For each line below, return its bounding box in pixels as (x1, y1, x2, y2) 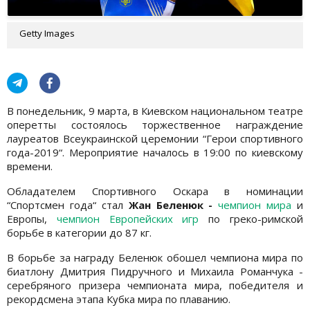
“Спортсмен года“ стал (7, 197, 129, 212)
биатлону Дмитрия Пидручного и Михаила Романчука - (7, 264, 303, 278)
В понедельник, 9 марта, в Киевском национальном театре (7, 103, 303, 118)
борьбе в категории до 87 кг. (7, 225, 152, 239)
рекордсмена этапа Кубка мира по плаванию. (7, 291, 230, 306)
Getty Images (19, 26, 75, 39)
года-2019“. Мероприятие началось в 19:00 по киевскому (7, 145, 303, 159)
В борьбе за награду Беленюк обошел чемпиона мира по (7, 250, 303, 264)
